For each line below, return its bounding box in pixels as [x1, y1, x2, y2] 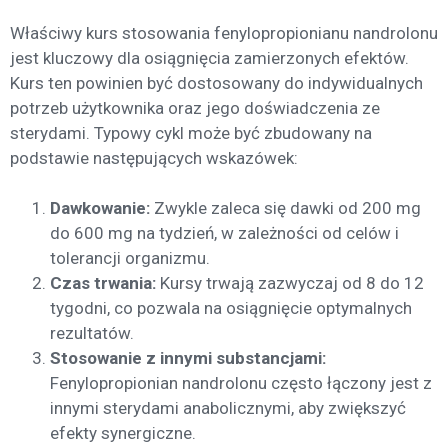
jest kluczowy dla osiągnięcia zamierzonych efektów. [10, 47, 409, 68]
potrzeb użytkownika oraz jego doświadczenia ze [10, 97, 380, 118]
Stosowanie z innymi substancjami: [50, 348, 326, 369]
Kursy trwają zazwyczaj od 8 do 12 [156, 273, 424, 294]
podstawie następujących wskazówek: [10, 147, 298, 168]
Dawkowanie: [50, 198, 150, 219]
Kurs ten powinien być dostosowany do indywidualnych [10, 72, 423, 93]
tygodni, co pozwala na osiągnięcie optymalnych [50, 298, 412, 319]
